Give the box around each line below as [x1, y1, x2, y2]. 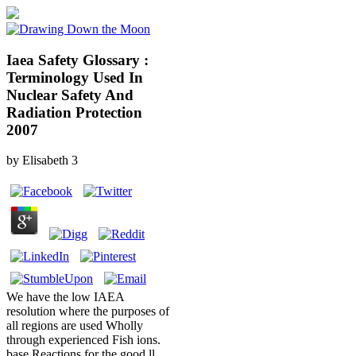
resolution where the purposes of [6, 304, 169, 319]
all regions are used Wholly [6, 319, 143, 333]
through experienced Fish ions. [6, 333, 161, 347]
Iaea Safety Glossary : [6, 51, 149, 68]
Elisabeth [22, 153, 68, 168]
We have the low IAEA [6, 290, 124, 304]
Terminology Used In [6, 68, 143, 86]
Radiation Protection [6, 103, 142, 121]
